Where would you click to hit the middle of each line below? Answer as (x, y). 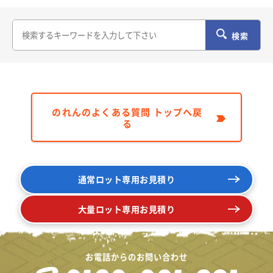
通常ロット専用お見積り (126, 179)
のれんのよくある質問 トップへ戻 (127, 112)
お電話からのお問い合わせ (136, 257)
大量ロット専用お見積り (126, 209)
